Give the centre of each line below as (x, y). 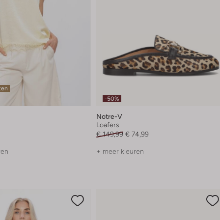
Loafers (108, 125)
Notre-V (109, 117)
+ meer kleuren (120, 151)
